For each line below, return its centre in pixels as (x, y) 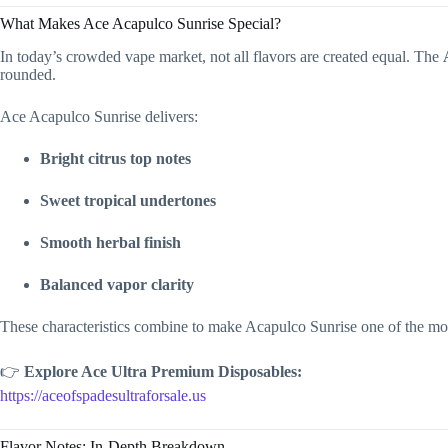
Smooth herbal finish (110, 242)
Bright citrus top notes (115, 158)
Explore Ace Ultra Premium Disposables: (163, 371)
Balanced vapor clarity (117, 284)
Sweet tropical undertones (128, 200)
